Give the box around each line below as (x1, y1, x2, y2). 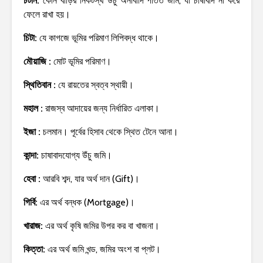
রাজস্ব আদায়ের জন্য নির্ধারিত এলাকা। (45, 102, 160, 114)
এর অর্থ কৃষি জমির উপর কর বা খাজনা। (43, 220, 160, 231)
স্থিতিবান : (23, 79, 58, 90)
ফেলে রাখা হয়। (23, 8, 70, 20)
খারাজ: (23, 220, 43, 231)
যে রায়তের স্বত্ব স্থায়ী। (58, 79, 134, 90)
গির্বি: (23, 196, 38, 208)
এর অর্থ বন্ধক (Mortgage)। (38, 196, 135, 208)
